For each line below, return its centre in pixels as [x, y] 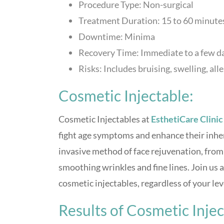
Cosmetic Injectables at [104, 119]
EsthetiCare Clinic [186, 119]
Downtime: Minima [117, 37]
